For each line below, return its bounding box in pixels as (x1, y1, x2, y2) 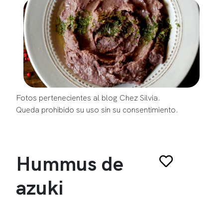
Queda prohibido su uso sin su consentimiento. (16, 104, 178, 114)
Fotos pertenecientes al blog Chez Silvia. (16, 92, 160, 103)
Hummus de (16, 150, 123, 176)
